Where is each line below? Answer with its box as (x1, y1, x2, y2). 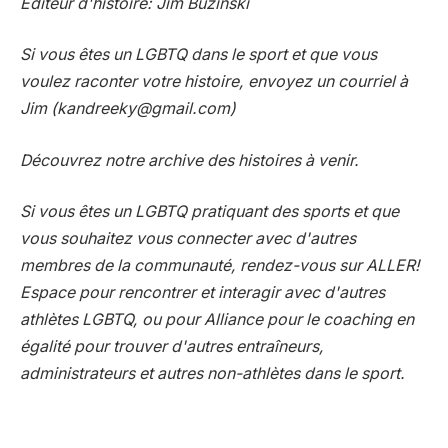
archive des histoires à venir (148, 150, 354, 170)
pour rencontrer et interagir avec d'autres (75, 283, 385, 303)
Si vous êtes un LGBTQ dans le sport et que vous (20, 45, 377, 65)
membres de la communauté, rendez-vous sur (20, 256, 366, 276)
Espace (20, 283, 75, 303)
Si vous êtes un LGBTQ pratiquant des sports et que (20, 202, 399, 222)
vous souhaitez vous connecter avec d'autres (20, 229, 356, 249)
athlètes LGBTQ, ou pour (20, 310, 204, 330)
